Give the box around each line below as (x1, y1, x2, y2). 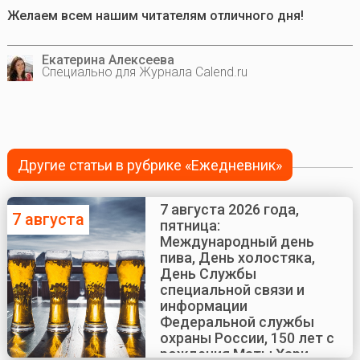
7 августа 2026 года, (159, 201, 299, 219)
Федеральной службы (159, 313, 314, 331)
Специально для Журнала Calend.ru (41, 63, 247, 80)
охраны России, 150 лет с (159, 329, 334, 347)
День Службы (159, 265, 256, 283)
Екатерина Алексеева (41, 51, 174, 67)
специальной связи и (159, 281, 305, 299)
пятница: (159, 217, 220, 235)
